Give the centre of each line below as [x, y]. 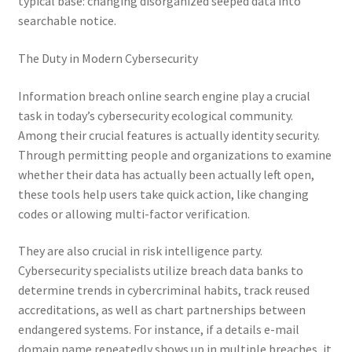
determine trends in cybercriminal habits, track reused [163, 290]
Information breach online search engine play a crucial [164, 95]
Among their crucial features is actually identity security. [169, 135]
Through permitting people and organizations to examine [174, 154]
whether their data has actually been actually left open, [166, 174]
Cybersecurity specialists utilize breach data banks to [160, 271]
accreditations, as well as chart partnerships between [161, 310]
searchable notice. [67, 21]
